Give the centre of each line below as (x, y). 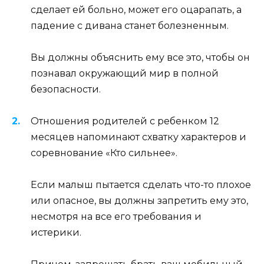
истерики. (56, 233)
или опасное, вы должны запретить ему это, (139, 201)
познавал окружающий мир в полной (125, 73)
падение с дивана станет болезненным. (130, 25)
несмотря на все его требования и (116, 217)
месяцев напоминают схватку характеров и (138, 137)
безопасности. (66, 89)
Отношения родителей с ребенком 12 (125, 121)
